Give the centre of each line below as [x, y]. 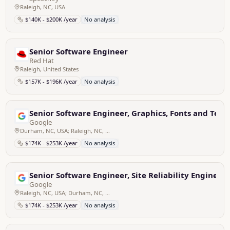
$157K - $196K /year [51, 81]
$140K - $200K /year [51, 20]
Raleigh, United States [49, 69]
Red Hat [42, 60]
